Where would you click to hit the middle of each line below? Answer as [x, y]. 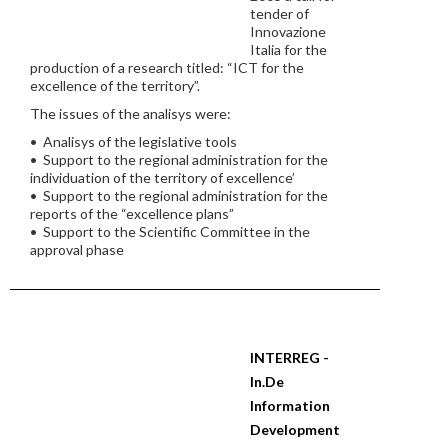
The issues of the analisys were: [130, 113]
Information [290, 405]
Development [295, 429]
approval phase [77, 249]
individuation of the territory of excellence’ [162, 177]
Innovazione [288, 31]
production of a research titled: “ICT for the [167, 67]
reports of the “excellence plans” [132, 213]
